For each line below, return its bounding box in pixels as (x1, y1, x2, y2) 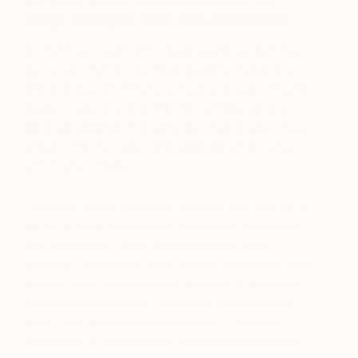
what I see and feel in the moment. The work (24, 313, 280, 330)
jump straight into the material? (24, 8, 288, 31)
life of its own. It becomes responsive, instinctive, (24, 217, 306, 234)
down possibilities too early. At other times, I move (24, 118, 312, 135)
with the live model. (24, 157, 133, 173)
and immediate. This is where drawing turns (24, 237, 270, 253)
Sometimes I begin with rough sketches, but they (24, 42, 303, 58)
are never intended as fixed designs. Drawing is (24, 61, 293, 78)
